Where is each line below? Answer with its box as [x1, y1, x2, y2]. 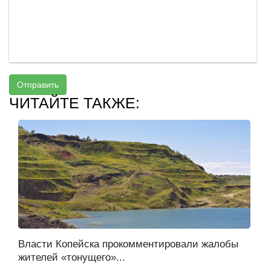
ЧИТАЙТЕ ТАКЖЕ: [9, 94, 140, 111]
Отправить [17, 79, 59, 90]
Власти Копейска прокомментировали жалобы [18, 238, 238, 250]
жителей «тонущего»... [18, 251, 125, 263]
